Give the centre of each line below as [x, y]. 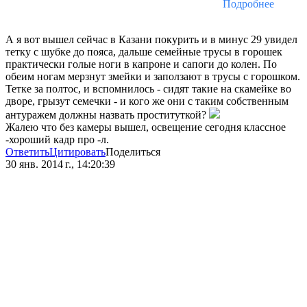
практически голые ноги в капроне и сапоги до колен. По [141, 64]
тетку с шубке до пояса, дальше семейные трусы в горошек [144, 52]
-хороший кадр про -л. [57, 140]
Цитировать [77, 152]
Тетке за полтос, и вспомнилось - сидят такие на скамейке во [148, 89]
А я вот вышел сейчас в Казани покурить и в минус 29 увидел [151, 40]
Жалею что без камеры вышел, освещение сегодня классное [146, 127]
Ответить [27, 152]
